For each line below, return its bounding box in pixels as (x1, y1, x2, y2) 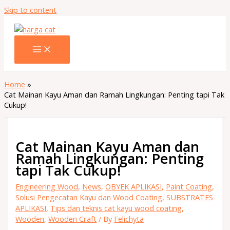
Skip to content (4, 5, 56, 15)
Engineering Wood (15, 181, 79, 191)
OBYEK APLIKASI (105, 181, 162, 191)
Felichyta (114, 213, 144, 224)
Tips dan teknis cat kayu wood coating (50, 202, 182, 213)
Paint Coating (166, 181, 213, 191)
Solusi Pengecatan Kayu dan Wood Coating (15, 191, 163, 202)
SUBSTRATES (166, 191, 214, 202)
